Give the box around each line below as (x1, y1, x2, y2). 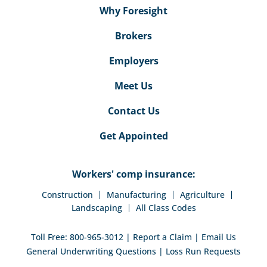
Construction (42, 189, 93, 201)
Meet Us (114, 79, 153, 93)
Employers (108, 54, 159, 68)
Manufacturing (107, 189, 166, 201)
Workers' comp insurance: (72, 167, 195, 181)
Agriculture (180, 189, 225, 201)
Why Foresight (100, 4, 167, 18)
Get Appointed (99, 129, 168, 143)
